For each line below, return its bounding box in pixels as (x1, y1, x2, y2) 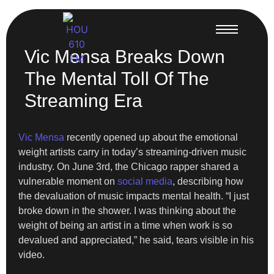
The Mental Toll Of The (24, 68, 209, 89)
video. (18, 250, 45, 260)
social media (117, 176, 172, 187)
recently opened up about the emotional (64, 132, 238, 143)
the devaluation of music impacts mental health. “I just (18, 191, 249, 201)
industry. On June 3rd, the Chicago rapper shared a (18, 161, 239, 172)
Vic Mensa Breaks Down (24, 46, 225, 67)
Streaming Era (24, 91, 143, 111)
